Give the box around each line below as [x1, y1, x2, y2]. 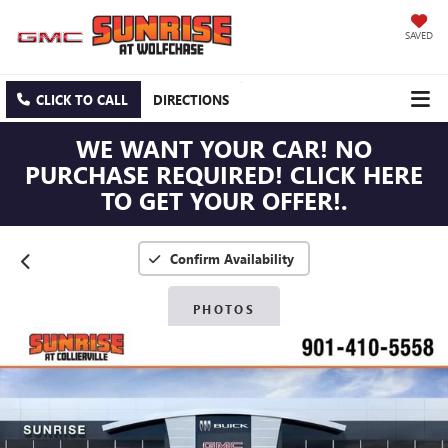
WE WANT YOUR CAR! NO [76, 132, 372, 165]
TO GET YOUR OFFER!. [100, 184, 348, 217]
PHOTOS [192, 301, 256, 318]
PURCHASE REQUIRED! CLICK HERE [25, 158, 423, 191]
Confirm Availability [170, 250, 295, 268]
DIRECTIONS [153, 91, 229, 109]
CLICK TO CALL [36, 91, 128, 109]
